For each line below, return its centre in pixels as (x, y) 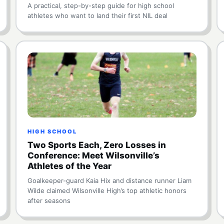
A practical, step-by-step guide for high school (100, 5)
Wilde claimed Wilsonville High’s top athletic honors (107, 190)
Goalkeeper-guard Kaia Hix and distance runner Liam (109, 180)
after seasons (49, 200)
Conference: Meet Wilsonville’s (93, 155)
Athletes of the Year (69, 166)
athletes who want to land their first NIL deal (97, 15)
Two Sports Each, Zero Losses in (96, 145)
